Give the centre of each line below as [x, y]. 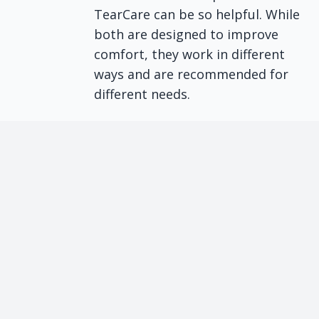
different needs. [142, 94]
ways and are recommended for [192, 74]
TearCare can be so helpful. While [197, 14]
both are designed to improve [187, 34]
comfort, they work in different [190, 54]
